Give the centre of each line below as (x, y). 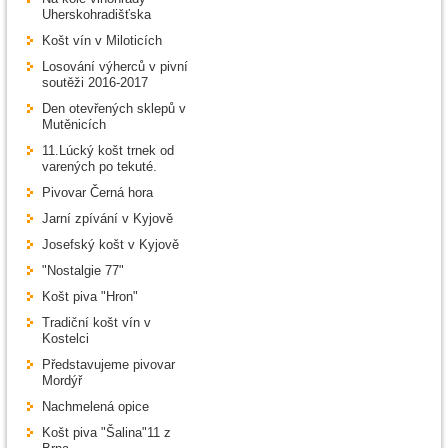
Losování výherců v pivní (115, 67)
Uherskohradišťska (96, 15)
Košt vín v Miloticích (102, 41)
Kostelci (65, 339)
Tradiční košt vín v (96, 323)
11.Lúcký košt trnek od (108, 151)
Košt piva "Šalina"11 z (106, 433)
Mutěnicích (74, 125)
